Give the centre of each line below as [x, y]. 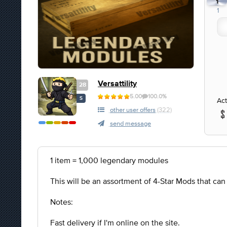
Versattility [117, 84]
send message [130, 123]
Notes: [62, 202]
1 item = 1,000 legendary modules [109, 160]
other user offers [133, 110]
